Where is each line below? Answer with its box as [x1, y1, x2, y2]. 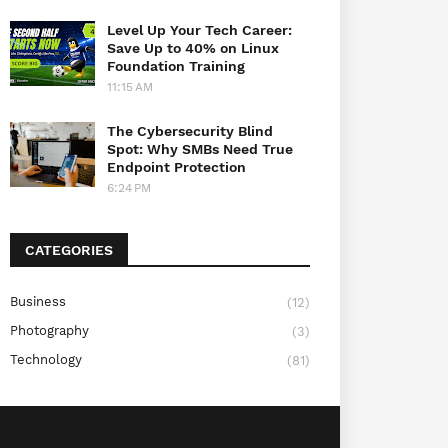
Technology [10, 351, 82, 367]
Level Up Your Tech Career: [107, 21, 292, 38]
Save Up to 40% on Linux [107, 39, 279, 56]
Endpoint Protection [107, 158, 246, 175]
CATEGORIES [25, 241, 113, 258]
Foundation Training [107, 57, 245, 74]
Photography [10, 322, 89, 338]
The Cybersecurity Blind [107, 122, 273, 139]
